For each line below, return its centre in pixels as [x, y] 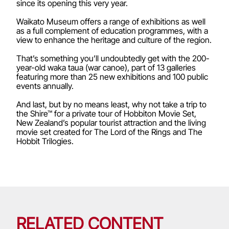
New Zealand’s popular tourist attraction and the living [111, 122]
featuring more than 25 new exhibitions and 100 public [112, 76]
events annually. [45, 86]
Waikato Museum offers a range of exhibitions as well [111, 21]
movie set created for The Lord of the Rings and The [109, 132]
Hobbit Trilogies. [45, 141]
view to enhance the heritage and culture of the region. [114, 40]
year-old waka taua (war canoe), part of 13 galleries [106, 67]
